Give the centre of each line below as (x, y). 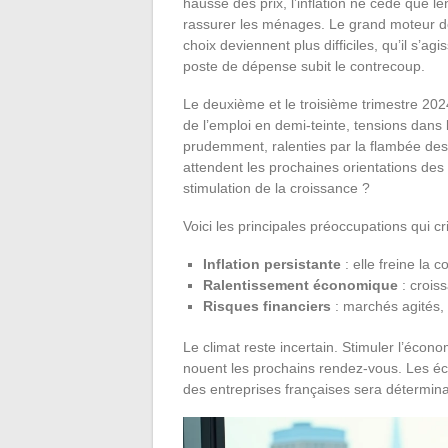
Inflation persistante (272, 263)
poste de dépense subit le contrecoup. (304, 65)
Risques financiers (267, 305)
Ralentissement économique (300, 284)
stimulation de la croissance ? (276, 187)
